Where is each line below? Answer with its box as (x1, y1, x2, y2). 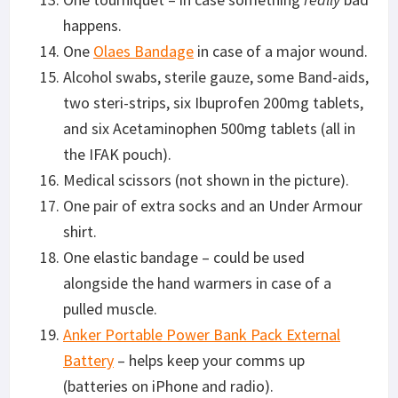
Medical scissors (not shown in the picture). (63, 169, 349, 190)
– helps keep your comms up (114, 349, 305, 370)
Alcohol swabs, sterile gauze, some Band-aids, (63, 66, 369, 87)
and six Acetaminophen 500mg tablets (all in (63, 117, 355, 139)
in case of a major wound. (194, 40, 368, 61)
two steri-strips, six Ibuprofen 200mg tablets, (63, 92, 363, 113)
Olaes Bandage (93, 40, 194, 61)
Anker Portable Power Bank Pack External (63, 323, 340, 345)
